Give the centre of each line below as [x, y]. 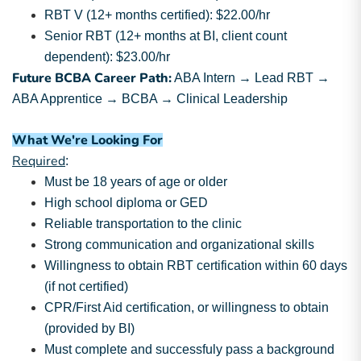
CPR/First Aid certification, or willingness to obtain [187, 307]
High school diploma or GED [126, 203]
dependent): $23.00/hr [107, 57]
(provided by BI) [89, 328]
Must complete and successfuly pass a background [189, 349]
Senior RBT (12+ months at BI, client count [166, 36]
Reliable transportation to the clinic [143, 224]
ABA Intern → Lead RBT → [251, 78]
